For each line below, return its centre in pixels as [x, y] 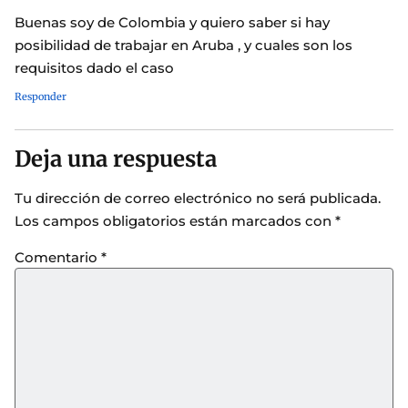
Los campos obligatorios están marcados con [175, 220]
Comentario [58, 258]
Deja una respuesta [116, 158]
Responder [41, 96]
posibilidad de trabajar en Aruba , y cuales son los [184, 45]
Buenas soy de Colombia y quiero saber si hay [172, 22]
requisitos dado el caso [94, 67]
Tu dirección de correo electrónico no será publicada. [198, 198]
